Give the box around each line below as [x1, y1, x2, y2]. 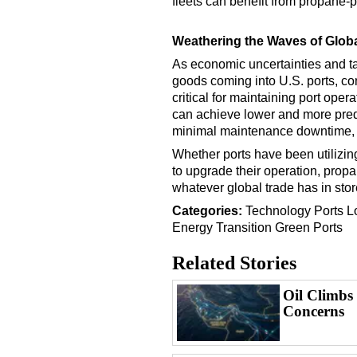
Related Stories [172, 253, 296, 274]
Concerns [282, 303, 344, 320]
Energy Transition [172, 221, 272, 235]
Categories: [172, 204, 242, 218]
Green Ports [275, 221, 343, 235]
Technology [245, 204, 311, 218]
